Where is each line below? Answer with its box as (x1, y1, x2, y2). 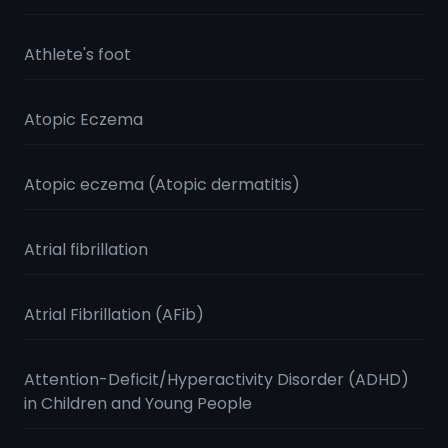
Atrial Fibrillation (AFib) (24, 303, 204, 326)
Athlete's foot (24, 43, 131, 66)
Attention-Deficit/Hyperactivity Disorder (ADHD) (24, 368, 409, 391)
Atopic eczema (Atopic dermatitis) (24, 173, 300, 196)
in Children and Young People (24, 392, 252, 415)
